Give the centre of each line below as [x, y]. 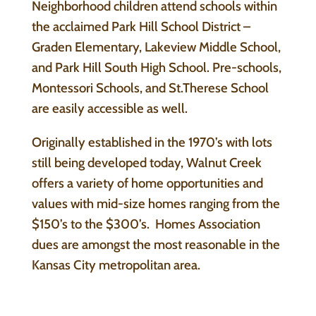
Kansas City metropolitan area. [116, 265]
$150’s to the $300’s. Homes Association [146, 224]
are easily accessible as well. [109, 109]
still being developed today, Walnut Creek [146, 162]
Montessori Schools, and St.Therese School [150, 88]
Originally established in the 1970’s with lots [152, 142]
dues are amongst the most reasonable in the [156, 244]
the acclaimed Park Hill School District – [141, 27]
